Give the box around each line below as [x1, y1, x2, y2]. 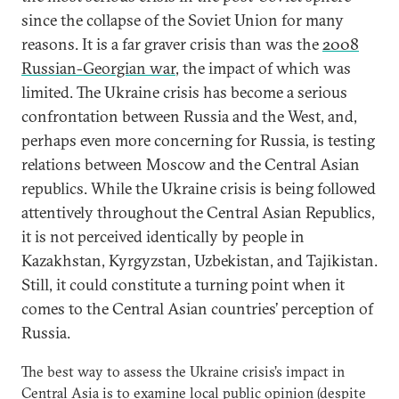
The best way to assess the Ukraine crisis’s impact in [21, 362, 345, 380]
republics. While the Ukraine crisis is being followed [21, 178, 376, 199]
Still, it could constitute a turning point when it [21, 274, 345, 295]
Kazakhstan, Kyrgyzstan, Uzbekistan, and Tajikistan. [21, 250, 378, 271]
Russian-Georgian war [21, 58, 175, 78]
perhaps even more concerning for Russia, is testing [21, 130, 375, 151]
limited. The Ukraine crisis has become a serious [21, 82, 347, 102]
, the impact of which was [175, 58, 351, 78]
